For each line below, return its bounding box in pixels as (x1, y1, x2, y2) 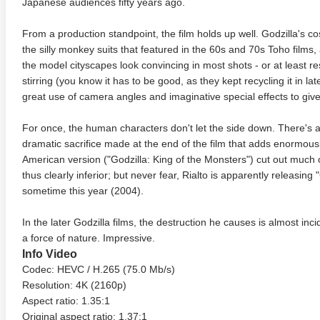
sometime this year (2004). (22, 185, 144, 196)
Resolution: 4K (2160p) (22, 279, 126, 291)
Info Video (22, 247, 77, 260)
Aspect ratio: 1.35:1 (22, 295, 110, 306)
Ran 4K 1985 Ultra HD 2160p (131, 159, 264, 170)
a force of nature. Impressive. (22, 232, 155, 244)
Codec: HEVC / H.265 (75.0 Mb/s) (22, 264, 175, 275)
